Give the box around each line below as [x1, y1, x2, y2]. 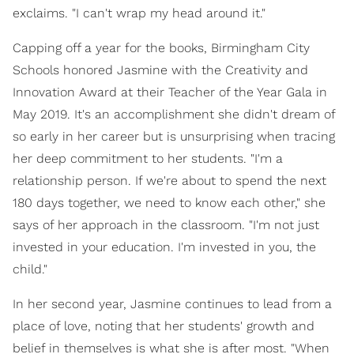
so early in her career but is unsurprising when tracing [13, 128, 335, 144]
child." [13, 261, 47, 277]
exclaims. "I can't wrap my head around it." [13, 5, 265, 21]
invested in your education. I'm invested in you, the [13, 239, 316, 254]
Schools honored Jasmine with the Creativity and [13, 62, 308, 77]
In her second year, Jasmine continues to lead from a [13, 296, 332, 311]
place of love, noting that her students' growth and [13, 318, 314, 333]
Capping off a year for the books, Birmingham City [13, 40, 310, 55]
